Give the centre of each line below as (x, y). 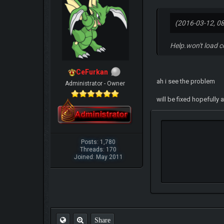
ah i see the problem (186, 81)
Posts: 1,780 (98, 142)
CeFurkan (92, 72)
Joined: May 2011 (98, 157)
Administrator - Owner (95, 83)
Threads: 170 (98, 149)
